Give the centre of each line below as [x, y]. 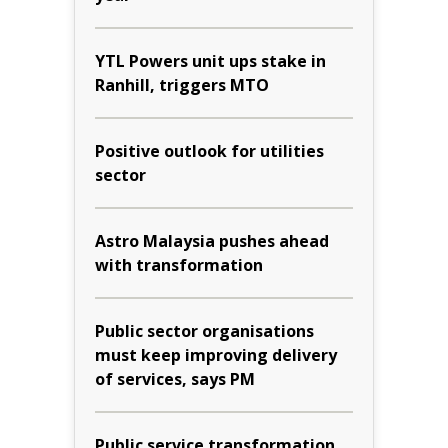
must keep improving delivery [216, 354]
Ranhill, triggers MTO [182, 84]
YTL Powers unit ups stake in [210, 60]
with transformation [179, 264]
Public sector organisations [204, 330]
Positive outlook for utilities [209, 150]
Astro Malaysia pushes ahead [212, 240]
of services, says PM [175, 378]
